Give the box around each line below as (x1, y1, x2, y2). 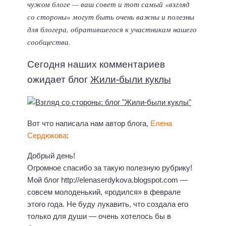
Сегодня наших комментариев (27, 59, 165, 70)
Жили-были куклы (90, 74, 171, 85)
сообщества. (27, 37, 71, 47)
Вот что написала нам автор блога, (27, 119, 150, 128)
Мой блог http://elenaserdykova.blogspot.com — (27, 176, 188, 185)
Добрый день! (27, 151, 75, 160)
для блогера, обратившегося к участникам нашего (27, 24, 197, 35)
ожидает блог (27, 74, 90, 85)
